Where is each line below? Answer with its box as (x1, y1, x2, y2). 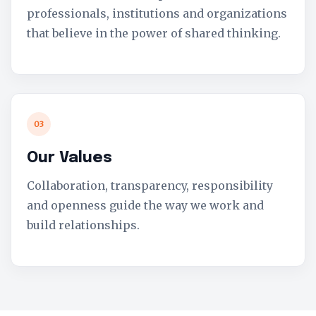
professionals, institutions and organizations (27, 6, 287, 20)
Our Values (27, 150, 112, 166)
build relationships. (27, 218, 140, 232)
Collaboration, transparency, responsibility (27, 178, 273, 193)
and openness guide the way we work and (27, 198, 264, 212)
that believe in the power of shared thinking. (27, 26, 281, 40)
